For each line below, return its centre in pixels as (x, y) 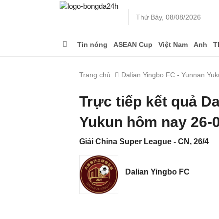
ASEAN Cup (133, 44)
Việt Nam (173, 44)
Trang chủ (95, 75)
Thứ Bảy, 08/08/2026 (168, 17)
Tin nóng (92, 44)
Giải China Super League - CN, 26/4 (144, 142)
